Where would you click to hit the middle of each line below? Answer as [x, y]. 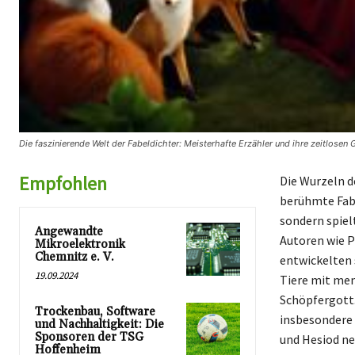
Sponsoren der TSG [89, 337]
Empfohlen [63, 183]
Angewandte [69, 231]
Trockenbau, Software [95, 311]
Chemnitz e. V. [74, 257]
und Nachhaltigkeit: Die [99, 324]
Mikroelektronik [80, 244]
